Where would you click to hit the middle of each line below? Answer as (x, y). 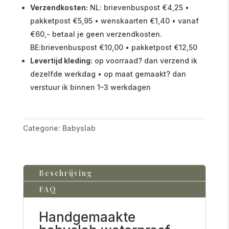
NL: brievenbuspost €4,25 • (138, 7)
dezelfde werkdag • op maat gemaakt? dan (108, 74)
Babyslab (79, 128)
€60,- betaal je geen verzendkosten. (96, 34)
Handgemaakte (87, 217)
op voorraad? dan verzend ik (145, 60)
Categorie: (41, 128)
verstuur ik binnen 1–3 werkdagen (90, 87)
